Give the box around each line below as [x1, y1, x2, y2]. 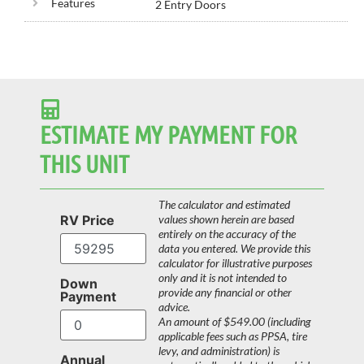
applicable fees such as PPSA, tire [158, 329, 307, 344]
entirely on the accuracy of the [158, 227, 296, 241]
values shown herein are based [158, 212, 294, 227]
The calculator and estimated [158, 197, 290, 212]
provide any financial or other [158, 285, 292, 300]
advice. [158, 300, 190, 314]
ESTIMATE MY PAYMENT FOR [40, 119, 297, 149]
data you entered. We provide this [158, 241, 310, 256]
